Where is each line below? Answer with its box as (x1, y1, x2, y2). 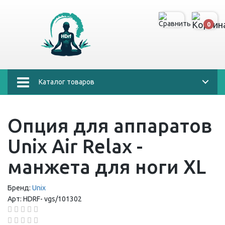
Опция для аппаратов (8, 115, 212, 136)
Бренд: (8, 184, 31, 192)
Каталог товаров (39, 78, 94, 86)
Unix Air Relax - (8, 136, 143, 157)
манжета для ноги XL (8, 156, 206, 177)
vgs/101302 (43, 195, 82, 203)
